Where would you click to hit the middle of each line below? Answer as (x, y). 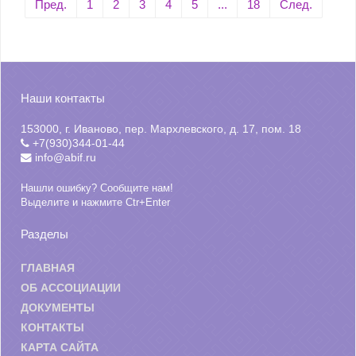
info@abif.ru (64, 157)
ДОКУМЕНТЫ (58, 308)
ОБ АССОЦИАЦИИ (71, 288)
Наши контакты (63, 98)
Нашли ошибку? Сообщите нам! (97, 188)
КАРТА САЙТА (60, 347)
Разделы (44, 234)
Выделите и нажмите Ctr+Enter (95, 202)
